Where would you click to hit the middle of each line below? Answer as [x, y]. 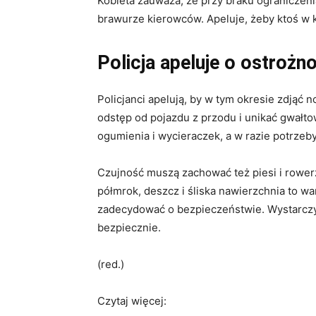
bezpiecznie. [129, 228]
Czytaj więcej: [132, 301]
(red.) [111, 265]
